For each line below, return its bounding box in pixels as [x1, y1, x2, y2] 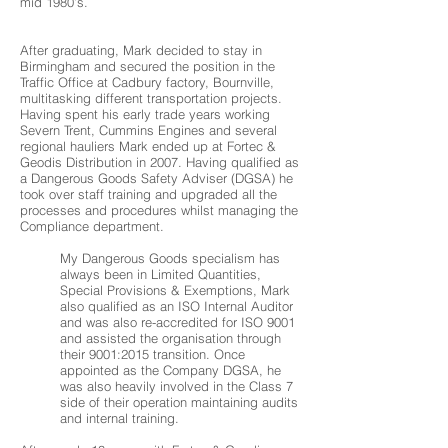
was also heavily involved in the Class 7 [60, 378, 293, 394]
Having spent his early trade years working [20, 106, 270, 122]
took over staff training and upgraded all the [20, 186, 277, 202]
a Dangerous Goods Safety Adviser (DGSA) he [20, 170, 293, 186]
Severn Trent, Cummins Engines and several [20, 122, 277, 138]
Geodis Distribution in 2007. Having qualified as [20, 154, 299, 170]
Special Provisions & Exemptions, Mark [60, 282, 290, 298]
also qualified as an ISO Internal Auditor [60, 298, 293, 314]
